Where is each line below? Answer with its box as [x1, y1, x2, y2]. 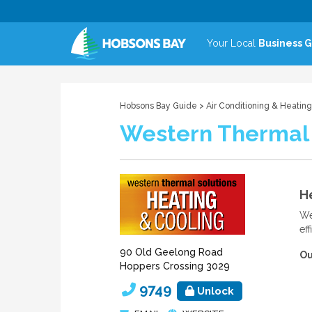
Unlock [194, 285, 234, 297]
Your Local [207, 38, 258, 49]
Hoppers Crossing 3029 [120, 260, 230, 272]
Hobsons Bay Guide [120, 101, 197, 111]
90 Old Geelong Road [120, 247, 223, 258]
